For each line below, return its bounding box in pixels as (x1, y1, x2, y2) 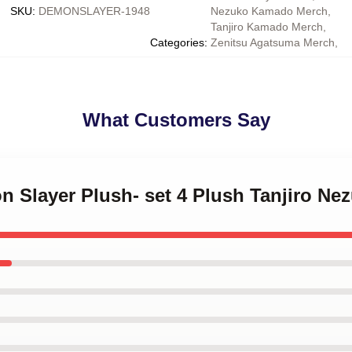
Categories (149, 36, 204, 49)
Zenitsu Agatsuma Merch (210, 36, 335, 49)
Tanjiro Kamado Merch (210, 20, 323, 33)
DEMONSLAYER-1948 (38, 5, 150, 17)
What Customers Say (82, 109, 270, 130)
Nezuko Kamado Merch (210, 5, 328, 17)
